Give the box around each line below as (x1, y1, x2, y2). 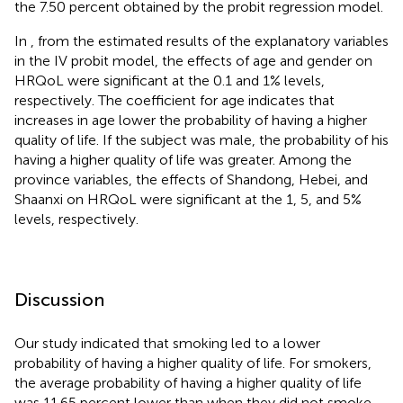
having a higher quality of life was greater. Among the (14, 151, 352, 169)
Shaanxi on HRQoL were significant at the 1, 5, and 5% (14, 191, 362, 209)
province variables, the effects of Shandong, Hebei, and (14, 171, 368, 189)
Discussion (14, 289, 104, 311)
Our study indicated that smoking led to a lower (14, 335, 320, 353)
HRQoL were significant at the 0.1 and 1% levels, (14, 72, 325, 90)
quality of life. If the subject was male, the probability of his (14, 131, 389, 149)
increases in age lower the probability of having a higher (14, 112, 367, 130)
